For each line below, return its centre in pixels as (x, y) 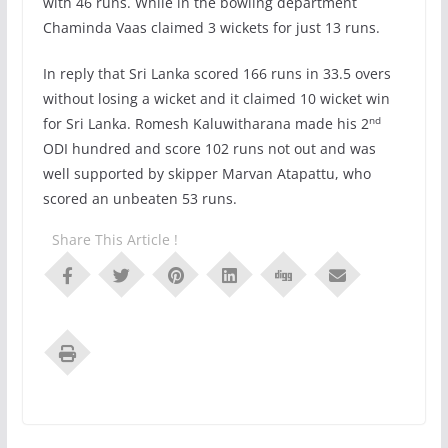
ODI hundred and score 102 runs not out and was (209, 149)
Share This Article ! (114, 240)
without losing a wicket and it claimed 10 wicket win (216, 99)
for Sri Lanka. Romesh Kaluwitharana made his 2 (205, 124)
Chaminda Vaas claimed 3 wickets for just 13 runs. (211, 28)
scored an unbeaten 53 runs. (139, 199)
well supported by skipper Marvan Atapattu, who (206, 174)
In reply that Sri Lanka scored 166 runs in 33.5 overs (216, 74)
